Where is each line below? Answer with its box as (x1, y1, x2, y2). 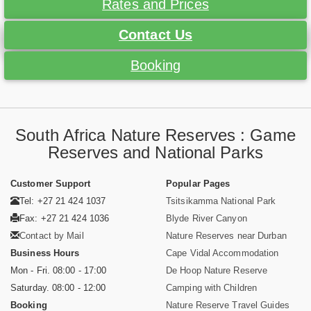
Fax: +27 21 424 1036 (19, 213, 110, 224)
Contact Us (119, 27, 192, 43)
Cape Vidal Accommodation (166, 248, 279, 259)
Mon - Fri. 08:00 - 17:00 (10, 265, 107, 276)
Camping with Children (166, 283, 258, 294)
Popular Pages (166, 178, 230, 190)
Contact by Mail (19, 230, 84, 242)
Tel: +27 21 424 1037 (19, 196, 106, 207)
